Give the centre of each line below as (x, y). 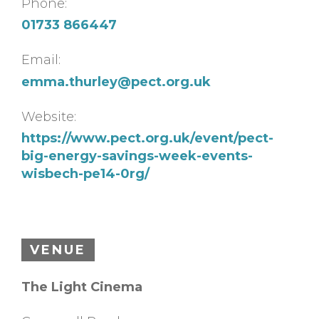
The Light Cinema (82, 287)
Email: (41, 60)
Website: (49, 116)
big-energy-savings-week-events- (137, 156)
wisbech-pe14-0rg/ (85, 173)
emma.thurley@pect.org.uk (116, 82)
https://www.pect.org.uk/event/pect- (147, 138)
